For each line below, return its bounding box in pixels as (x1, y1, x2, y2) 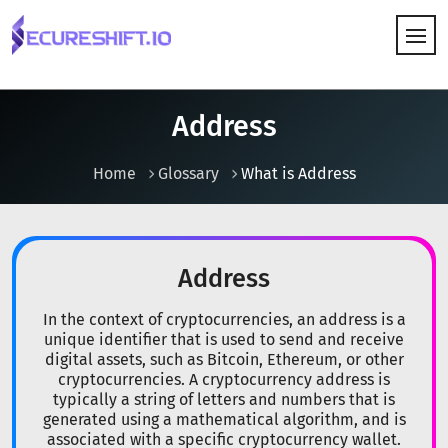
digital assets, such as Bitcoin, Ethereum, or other (44, 350, 404, 369)
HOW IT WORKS (16, 93, 124, 112)
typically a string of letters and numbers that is (53, 390, 395, 409)
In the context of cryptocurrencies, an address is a (42, 310, 406, 329)
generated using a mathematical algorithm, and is (42, 410, 406, 429)
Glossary (157, 164, 219, 183)
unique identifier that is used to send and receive (44, 330, 404, 349)
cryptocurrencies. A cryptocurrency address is (58, 370, 390, 389)
